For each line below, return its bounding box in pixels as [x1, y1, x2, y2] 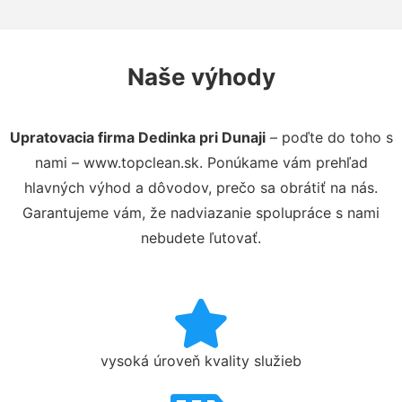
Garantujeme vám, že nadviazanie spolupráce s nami [22, 203, 380, 222]
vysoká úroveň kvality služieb [100, 351, 301, 370]
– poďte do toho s [265, 127, 393, 146]
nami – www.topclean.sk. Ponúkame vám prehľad [34, 153, 368, 171]
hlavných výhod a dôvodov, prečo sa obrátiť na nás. [24, 178, 378, 197]
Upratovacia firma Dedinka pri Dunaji [9, 127, 266, 146]
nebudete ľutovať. [141, 228, 261, 247]
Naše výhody [127, 62, 275, 91]
